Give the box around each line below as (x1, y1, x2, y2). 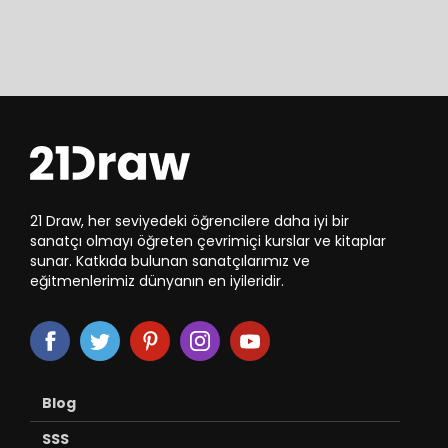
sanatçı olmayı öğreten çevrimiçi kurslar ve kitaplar (30, 230, 386, 251)
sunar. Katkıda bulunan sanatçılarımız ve (30, 250, 310, 271)
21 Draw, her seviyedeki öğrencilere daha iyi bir (30, 210, 349, 231)
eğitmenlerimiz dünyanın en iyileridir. (30, 270, 284, 291)
